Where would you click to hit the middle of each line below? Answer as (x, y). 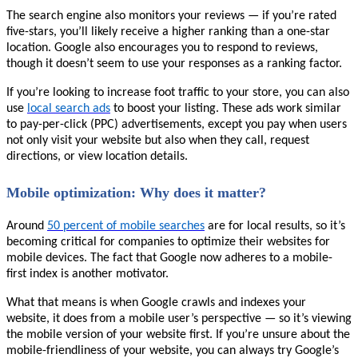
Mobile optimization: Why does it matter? (136, 192)
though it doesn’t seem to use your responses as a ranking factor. (174, 64)
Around (27, 226)
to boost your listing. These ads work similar (226, 108)
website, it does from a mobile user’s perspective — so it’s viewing (179, 318)
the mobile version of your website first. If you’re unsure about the (178, 334)
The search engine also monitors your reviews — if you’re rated (171, 16)
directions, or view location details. (97, 156)
